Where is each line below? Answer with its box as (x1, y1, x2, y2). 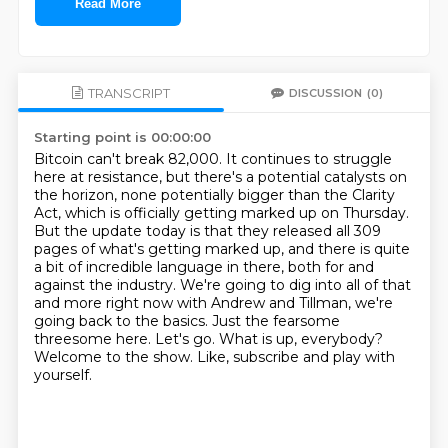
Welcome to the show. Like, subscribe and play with (33, 348, 395, 366)
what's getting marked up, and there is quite (98, 240, 410, 258)
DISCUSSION (289, 85, 363, 100)
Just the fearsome (211, 312, 340, 330)
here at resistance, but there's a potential (33, 168, 324, 186)
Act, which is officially (33, 204, 184, 222)
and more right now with (33, 294, 211, 312)
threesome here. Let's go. (33, 330, 219, 348)
